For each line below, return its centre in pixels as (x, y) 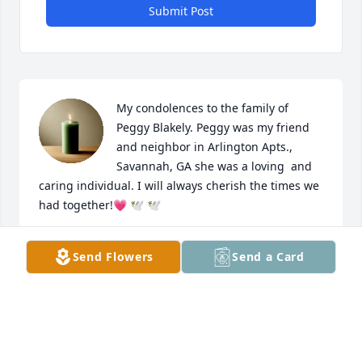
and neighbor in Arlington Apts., (204, 147)
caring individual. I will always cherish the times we (179, 186)
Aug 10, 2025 (74, 259)
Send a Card (268, 257)
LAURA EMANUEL (88, 338)
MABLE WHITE (78, 242)
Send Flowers (113, 257)
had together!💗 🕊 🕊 (100, 205)
